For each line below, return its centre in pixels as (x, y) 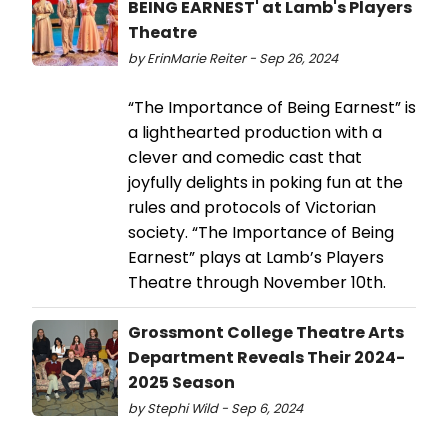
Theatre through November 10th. (257, 283)
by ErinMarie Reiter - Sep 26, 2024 (233, 59)
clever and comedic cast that (245, 158)
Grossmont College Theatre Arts (266, 333)
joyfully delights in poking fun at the (265, 183)
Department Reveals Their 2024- (266, 358)
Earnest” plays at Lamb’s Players (256, 258)
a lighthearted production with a (255, 133)
